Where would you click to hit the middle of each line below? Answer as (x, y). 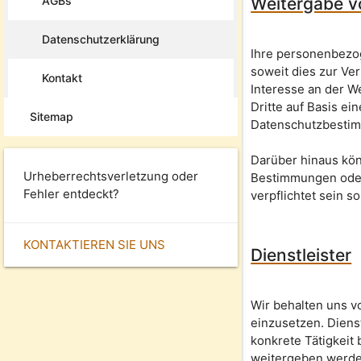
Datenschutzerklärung (101, 39)
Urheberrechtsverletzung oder (111, 176)
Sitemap (52, 116)
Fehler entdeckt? (71, 193)
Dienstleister (301, 255)
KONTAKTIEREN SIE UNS (94, 244)
